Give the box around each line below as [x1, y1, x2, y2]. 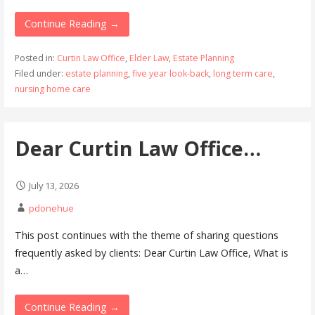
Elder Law [129, 51, 169, 64]
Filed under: [14, 67, 65, 79]
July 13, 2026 [28, 179, 79, 192]
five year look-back [131, 67, 209, 79]
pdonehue [28, 201, 74, 214]
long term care [212, 67, 273, 79]
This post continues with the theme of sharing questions [14, 229, 278, 243]
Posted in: [14, 51, 57, 64]
